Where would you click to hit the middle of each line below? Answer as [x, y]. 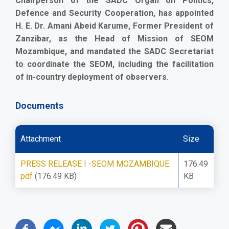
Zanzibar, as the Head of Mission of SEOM [114, 38]
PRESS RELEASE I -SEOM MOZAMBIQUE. [96, 164]
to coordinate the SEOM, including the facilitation [114, 64]
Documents [39, 105]
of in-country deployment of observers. [93, 77]
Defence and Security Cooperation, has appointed [114, 13]
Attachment [41, 139]
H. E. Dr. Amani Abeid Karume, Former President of [114, 26]
